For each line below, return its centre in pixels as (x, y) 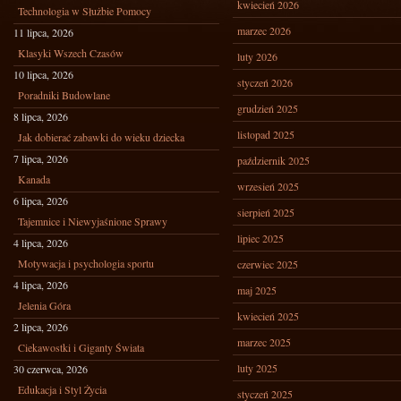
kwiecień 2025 (268, 316)
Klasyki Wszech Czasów (71, 53)
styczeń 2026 (265, 82)
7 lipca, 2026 (41, 158)
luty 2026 (257, 56)
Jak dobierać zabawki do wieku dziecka (101, 137)
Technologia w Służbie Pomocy (85, 11)
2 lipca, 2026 (41, 327)
